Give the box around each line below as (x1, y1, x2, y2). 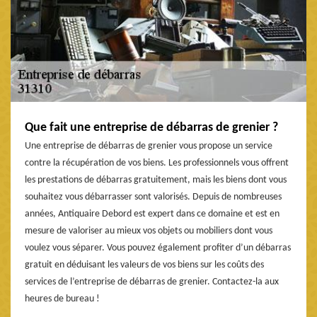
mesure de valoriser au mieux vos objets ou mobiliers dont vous (25, 226, 272, 237)
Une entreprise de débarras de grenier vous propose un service (25, 141, 272, 152)
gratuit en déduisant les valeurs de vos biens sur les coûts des (25, 260, 264, 271)
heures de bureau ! (25, 294, 100, 305)
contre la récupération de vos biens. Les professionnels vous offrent (25, 158, 289, 169)
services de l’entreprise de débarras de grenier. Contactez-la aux (25, 277, 279, 288)
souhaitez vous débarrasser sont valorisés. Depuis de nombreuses (25, 192, 282, 203)
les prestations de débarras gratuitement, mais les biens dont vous (25, 175, 287, 186)
